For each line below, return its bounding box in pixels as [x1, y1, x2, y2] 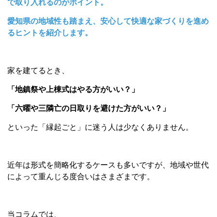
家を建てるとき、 [7, 66, 69, 75]
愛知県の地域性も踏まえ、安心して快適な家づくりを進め [7, 17, 209, 25]
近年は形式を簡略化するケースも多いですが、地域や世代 [7, 161, 209, 169]
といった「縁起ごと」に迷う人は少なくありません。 [7, 123, 193, 131]
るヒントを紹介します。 [7, 29, 93, 37]
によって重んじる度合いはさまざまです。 [7, 172, 155, 181]
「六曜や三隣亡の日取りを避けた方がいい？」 [7, 104, 170, 112]
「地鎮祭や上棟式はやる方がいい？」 [7, 85, 139, 93]
